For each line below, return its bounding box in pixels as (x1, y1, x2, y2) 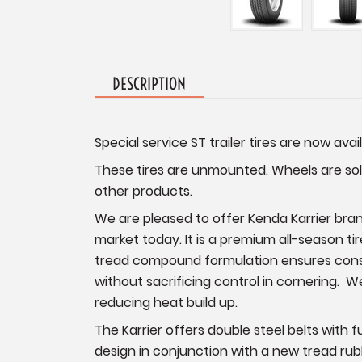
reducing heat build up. (95, 293, 238, 312)
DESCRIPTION (112, 73, 187, 94)
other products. (95, 181, 193, 200)
